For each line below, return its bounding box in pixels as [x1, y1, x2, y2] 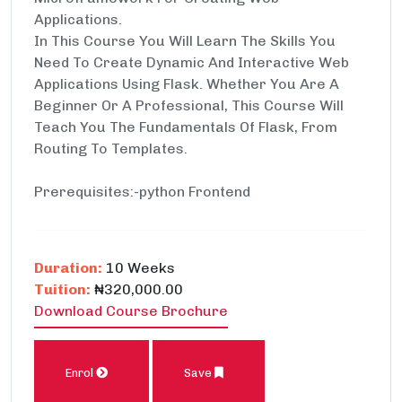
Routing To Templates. [34, 140, 188, 157]
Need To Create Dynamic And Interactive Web [34, 54, 349, 71]
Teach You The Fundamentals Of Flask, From [34, 118, 337, 135]
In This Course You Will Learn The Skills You [34, 32, 336, 49]
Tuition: [34, 281, 91, 298]
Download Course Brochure [34, 302, 228, 319]
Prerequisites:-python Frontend [34, 183, 250, 200]
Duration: [34, 259, 102, 276]
